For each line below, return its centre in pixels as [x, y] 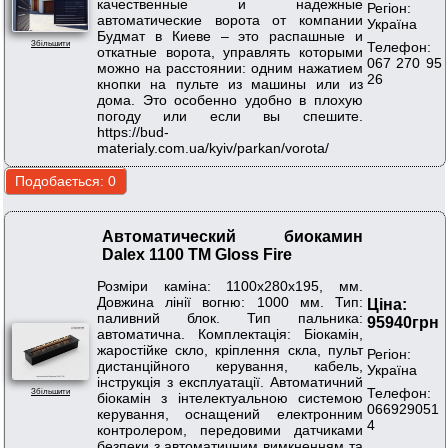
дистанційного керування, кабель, [230, 365]
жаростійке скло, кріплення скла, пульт [230, 349]
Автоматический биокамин [232, 237]
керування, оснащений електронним [230, 413]
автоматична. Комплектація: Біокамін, [230, 333]
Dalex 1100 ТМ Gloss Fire [197, 255]
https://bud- [133, 131]
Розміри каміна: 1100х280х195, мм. [230, 285]
